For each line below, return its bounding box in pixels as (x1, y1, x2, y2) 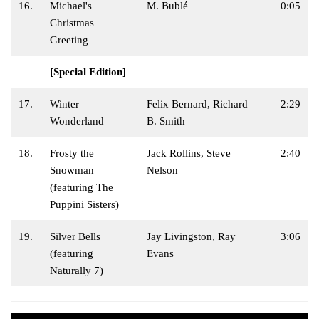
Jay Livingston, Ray (147, 230, 236, 242)
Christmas (50, 16, 94, 28)
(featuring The (50, 181, 113, 193)
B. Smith (147, 115, 185, 127)
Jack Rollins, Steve (147, 147, 231, 159)
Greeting (50, 33, 88, 46)
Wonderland (50, 115, 104, 127)
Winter (50, 98, 79, 110)
